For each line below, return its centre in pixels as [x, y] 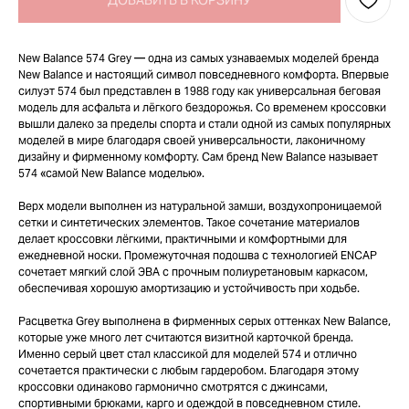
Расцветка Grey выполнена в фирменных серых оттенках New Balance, [204, 321]
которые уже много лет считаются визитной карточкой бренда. [186, 337]
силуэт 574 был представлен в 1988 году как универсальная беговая [199, 91]
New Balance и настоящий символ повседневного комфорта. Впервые [204, 74]
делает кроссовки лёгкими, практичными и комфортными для [183, 239]
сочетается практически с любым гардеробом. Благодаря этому [189, 370]
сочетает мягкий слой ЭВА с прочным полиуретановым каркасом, [193, 272]
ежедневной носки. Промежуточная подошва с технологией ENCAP [198, 255]
